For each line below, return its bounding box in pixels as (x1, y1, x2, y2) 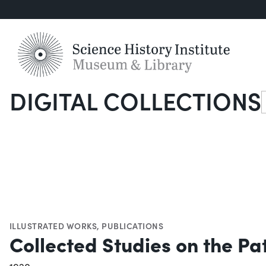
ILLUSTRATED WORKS (9, 220, 97, 232)
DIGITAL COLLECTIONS (9, 84, 261, 118)
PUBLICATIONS (102, 220, 164, 232)
